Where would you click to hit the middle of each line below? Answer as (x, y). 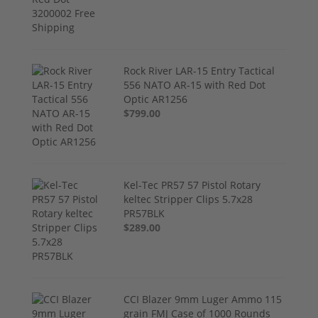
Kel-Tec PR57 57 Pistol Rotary (192, 185)
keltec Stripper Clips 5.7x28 (188, 199)
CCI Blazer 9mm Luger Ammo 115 (203, 299)
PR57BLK (144, 213)
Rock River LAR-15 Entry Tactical (199, 70)
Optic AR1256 (156, 99)
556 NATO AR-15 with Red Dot (195, 84)
